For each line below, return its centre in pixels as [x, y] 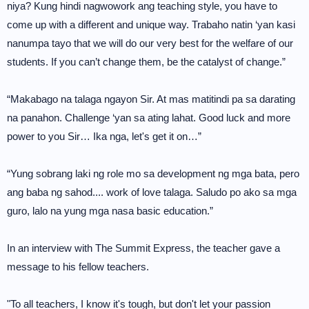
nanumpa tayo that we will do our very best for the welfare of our [150, 43]
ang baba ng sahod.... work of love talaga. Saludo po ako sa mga [152, 192]
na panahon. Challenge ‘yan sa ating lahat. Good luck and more [149, 118]
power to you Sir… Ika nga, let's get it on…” [104, 136]
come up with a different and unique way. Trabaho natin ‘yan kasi [151, 24]
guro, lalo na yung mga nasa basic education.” [110, 211]
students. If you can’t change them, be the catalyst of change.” [146, 62]
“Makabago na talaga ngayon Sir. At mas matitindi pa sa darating [151, 99]
